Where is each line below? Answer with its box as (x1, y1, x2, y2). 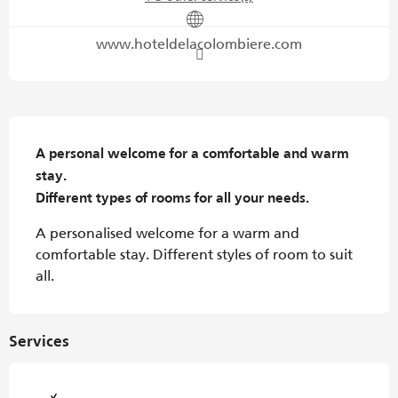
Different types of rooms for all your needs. (36, 192, 309, 207)
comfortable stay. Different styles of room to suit (36, 246, 353, 264)
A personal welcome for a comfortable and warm (36, 147, 349, 163)
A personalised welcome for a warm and (36, 225, 299, 243)
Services (9, 335, 69, 351)
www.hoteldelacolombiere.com (96, 36, 302, 53)
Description (9, 121, 101, 138)
